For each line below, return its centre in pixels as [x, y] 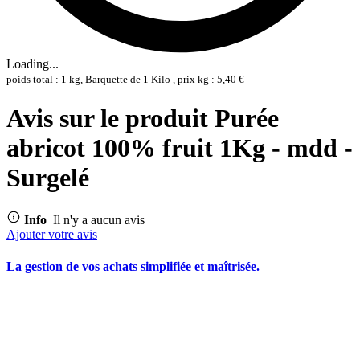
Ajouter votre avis [52, 235]
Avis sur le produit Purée [143, 118]
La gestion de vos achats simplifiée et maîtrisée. [133, 266]
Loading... [33, 64]
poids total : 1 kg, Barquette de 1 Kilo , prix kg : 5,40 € [125, 80]
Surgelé [48, 177]
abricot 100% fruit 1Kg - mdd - [180, 147]
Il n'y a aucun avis [99, 220]
